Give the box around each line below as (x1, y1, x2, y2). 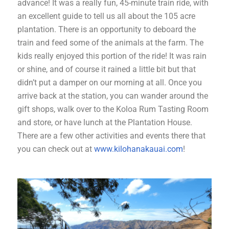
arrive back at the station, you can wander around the (17, 90, 208, 101)
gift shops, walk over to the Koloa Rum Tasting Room (17, 104, 209, 114)
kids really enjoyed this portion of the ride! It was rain (17, 51, 207, 61)
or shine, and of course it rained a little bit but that (17, 64, 196, 74)
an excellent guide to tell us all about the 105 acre (17, 11, 195, 21)
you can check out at (17, 144, 94, 154)
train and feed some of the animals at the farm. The (17, 37, 203, 48)
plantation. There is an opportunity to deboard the (17, 24, 196, 34)
